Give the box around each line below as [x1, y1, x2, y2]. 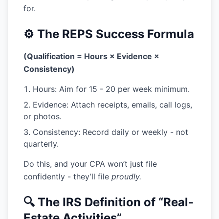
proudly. [111, 172, 141, 181]
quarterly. [23, 139, 59, 149]
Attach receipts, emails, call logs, [68, 100, 192, 109]
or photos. [23, 111, 62, 121]
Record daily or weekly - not [80, 127, 188, 137]
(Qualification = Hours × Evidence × [23, 51, 159, 61]
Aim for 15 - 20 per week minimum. [57, 84, 190, 94]
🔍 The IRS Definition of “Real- [23, 195, 194, 209]
